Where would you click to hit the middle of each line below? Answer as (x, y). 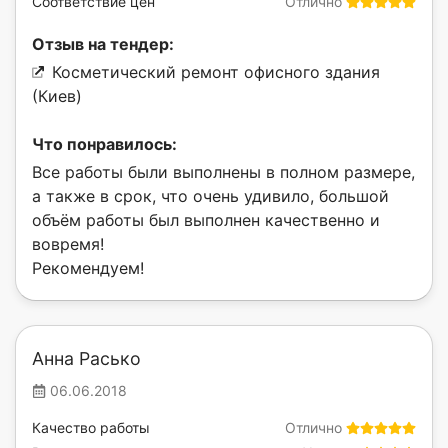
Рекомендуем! (88, 268)
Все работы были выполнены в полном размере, (223, 172)
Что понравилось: (104, 144)
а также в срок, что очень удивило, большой (210, 196)
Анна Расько (86, 359)
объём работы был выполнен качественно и (206, 220)
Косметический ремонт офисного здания (216, 72)
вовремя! (68, 244)
